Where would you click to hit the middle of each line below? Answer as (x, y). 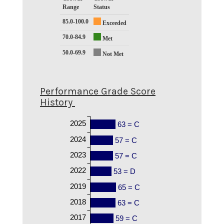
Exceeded (114, 23)
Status (102, 7)
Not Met (113, 54)
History (56, 102)
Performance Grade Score (98, 91)
